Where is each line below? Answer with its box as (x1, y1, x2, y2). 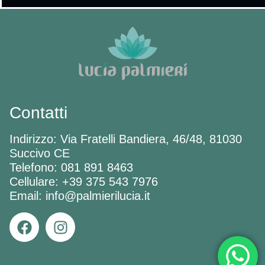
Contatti (9, 104, 67, 122)
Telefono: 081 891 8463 (9, 161, 133, 174)
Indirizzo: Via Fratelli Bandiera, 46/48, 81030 (9, 132, 242, 146)
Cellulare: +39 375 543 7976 (9, 175, 158, 189)
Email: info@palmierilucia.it (9, 189, 150, 203)
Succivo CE (9, 147, 70, 160)
